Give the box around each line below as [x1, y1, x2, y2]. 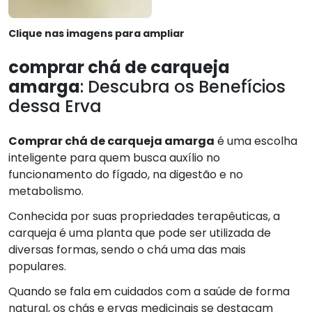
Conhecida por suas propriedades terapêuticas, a [8, 208, 280, 224]
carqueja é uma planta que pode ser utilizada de [8, 224, 271, 241]
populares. [8, 258, 66, 274]
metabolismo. [8, 182, 84, 199]
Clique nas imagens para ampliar [8, 26, 185, 40]
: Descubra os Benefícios [80, 75, 286, 98]
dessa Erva [8, 94, 102, 118]
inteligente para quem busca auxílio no [8, 149, 220, 166]
